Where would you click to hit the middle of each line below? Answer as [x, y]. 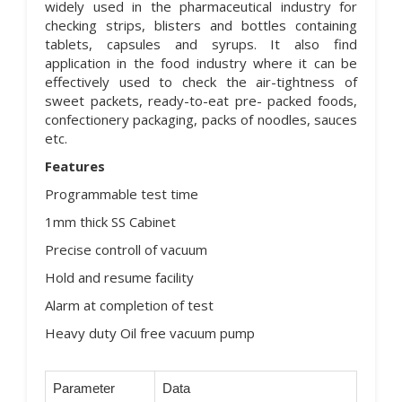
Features [75, 166]
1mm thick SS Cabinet [110, 221]
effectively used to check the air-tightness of [201, 81]
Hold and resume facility [119, 277]
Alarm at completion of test [129, 305]
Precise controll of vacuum [126, 249]
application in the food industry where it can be [201, 62]
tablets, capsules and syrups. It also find [201, 44]
